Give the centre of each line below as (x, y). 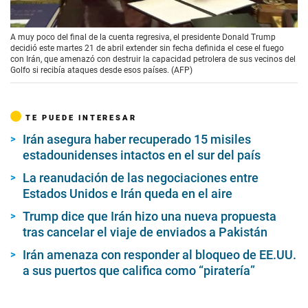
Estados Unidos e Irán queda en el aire (128, 194)
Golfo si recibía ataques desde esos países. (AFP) (101, 70)
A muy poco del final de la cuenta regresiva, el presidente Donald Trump (143, 37)
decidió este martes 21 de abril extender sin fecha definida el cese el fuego (147, 48)
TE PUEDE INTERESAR (81, 118)
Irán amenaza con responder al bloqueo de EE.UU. (159, 255)
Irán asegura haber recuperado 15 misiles (137, 140)
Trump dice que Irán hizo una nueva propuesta (150, 217)
